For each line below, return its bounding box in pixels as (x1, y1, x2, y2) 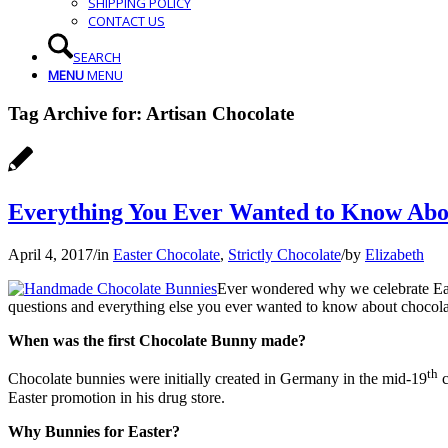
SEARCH (73, 48, 121, 66)
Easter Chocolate (113, 246, 220, 264)
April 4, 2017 (8, 246, 93, 264)
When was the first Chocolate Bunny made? (8, 332, 306, 350)
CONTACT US (88, 12, 165, 30)
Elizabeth (365, 246, 424, 264)
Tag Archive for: (8, 102, 146, 124)
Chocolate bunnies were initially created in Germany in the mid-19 (8, 370, 427, 388)
